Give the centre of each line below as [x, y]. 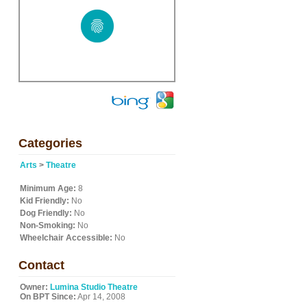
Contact [41, 265]
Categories [50, 143]
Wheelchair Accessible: [66, 238]
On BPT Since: [48, 297]
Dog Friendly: [46, 213]
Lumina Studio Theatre [94, 287]
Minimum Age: [48, 188]
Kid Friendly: [45, 201]
